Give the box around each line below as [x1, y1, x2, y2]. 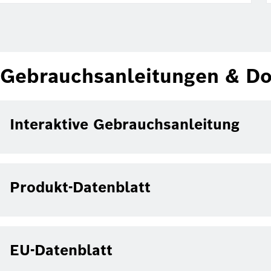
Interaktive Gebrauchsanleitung [10, 114, 240, 134]
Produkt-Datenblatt [10, 177, 151, 197]
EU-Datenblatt [10, 240, 113, 260]
